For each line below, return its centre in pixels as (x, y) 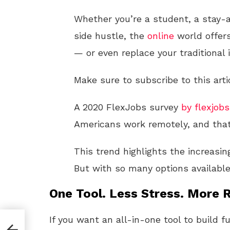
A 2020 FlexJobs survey (128, 107)
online (161, 36)
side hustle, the (111, 36)
